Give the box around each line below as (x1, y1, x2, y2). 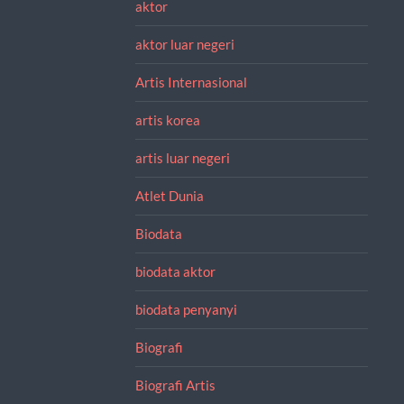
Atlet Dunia (134, 187, 204, 204)
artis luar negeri (134, 149, 230, 166)
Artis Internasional (134, 73, 247, 90)
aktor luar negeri (134, 35, 234, 52)
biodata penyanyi (134, 300, 237, 317)
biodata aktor (134, 262, 216, 280)
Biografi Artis (134, 376, 216, 393)
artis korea (134, 111, 200, 128)
